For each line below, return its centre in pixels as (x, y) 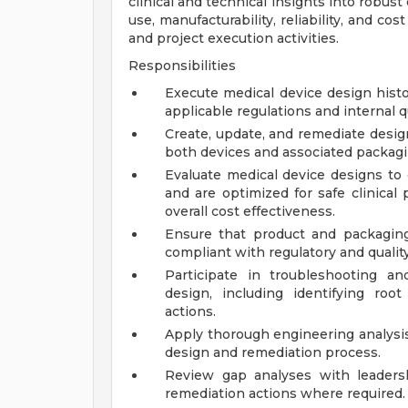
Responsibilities (182, 66)
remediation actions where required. (285, 393)
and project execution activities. (234, 38)
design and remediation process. (273, 352)
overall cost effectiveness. (250, 211)
